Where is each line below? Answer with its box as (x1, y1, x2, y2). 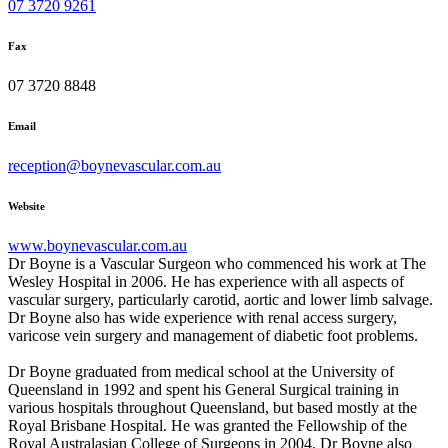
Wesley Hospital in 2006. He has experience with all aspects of (8, 273, 404, 291)
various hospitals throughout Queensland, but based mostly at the (8, 399, 417, 417)
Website (8, 200, 45, 213)
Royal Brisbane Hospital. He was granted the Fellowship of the (8, 417, 407, 435)
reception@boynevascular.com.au (8, 157, 221, 175)
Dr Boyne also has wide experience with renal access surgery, (8, 309, 397, 327)
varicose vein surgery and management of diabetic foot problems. (8, 327, 422, 345)
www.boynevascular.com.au (8, 237, 187, 255)
